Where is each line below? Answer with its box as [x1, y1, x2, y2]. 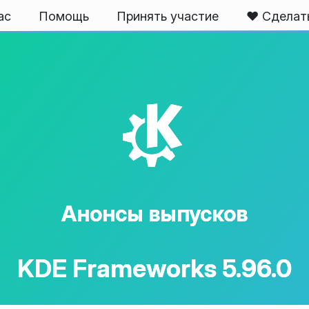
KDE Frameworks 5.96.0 [17, 253, 292, 284]
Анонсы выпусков [61, 200, 248, 227]
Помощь [39, 9, 89, 23]
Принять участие [117, 9, 219, 23]
